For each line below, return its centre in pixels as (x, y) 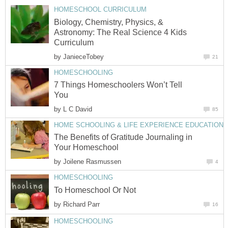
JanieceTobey (83, 56)
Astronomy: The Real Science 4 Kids (120, 32)
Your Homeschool (86, 148)
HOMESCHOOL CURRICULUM (100, 10)
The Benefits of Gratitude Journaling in (123, 137)
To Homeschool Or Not (95, 190)
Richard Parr (81, 204)
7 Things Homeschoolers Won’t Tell (118, 84)
